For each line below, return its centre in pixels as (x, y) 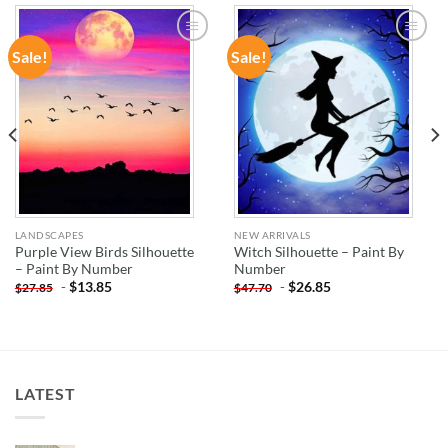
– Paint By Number (73, 268)
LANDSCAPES (49, 234)
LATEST (45, 393)
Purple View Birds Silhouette (104, 251)
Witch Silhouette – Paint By (318, 251)
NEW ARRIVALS (272, 234)
